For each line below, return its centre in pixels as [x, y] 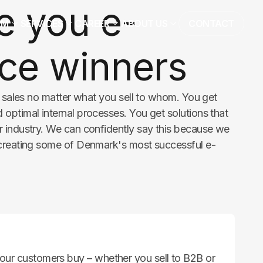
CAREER [92, 23]
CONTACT [211, 23]
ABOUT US [144, 23]
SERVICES [42, 23]
